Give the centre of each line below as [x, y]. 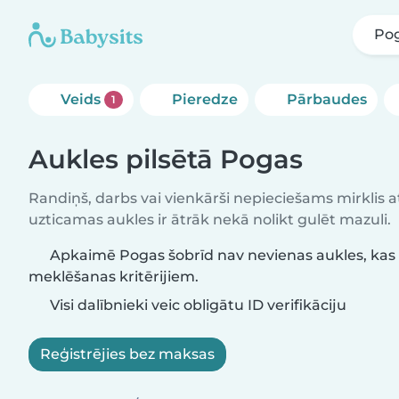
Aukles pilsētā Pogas [166, 159]
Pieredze [204, 99]
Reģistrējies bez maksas [127, 354]
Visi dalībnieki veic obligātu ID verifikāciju [196, 305]
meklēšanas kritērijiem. [114, 277]
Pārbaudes [326, 99]
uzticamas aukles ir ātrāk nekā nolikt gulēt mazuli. [210, 220]
